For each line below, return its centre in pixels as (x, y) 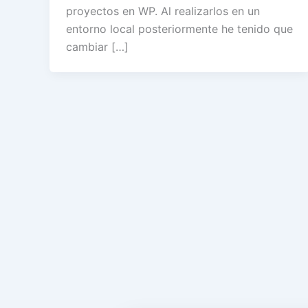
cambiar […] (97, 46)
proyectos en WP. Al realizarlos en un (163, 11)
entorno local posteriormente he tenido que (179, 29)
